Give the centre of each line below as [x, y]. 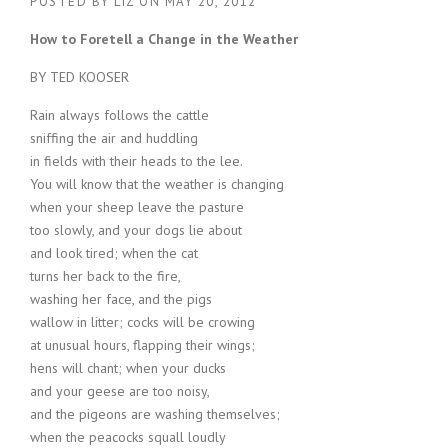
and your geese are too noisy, [120, 391]
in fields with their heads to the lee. [136, 161]
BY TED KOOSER [79, 77]
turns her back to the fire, [105, 276]
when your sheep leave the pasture [137, 207]
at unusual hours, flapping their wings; [142, 345]
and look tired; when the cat [114, 253]
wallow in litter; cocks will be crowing [142, 322]
